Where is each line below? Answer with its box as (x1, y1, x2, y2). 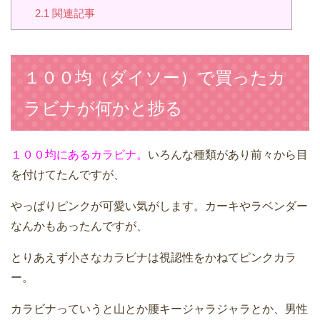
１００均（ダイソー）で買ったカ (24, 68, 286, 88)
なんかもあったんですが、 (11, 220, 148, 233)
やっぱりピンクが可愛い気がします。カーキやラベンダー (11, 200, 308, 213)
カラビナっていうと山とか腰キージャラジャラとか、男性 (11, 303, 308, 316)
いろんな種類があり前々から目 (148, 149, 308, 161)
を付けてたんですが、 (11, 169, 125, 181)
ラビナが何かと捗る (24, 99, 183, 119)
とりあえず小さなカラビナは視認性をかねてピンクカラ (11, 251, 296, 264)
